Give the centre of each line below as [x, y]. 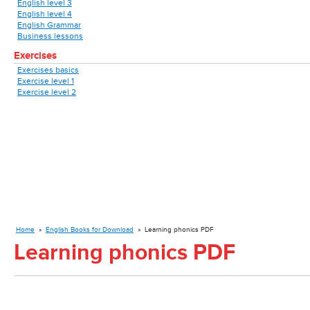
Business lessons [50, 36]
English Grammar [49, 25]
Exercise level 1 [46, 81]
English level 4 [45, 14]
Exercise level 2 [47, 92]
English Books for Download [90, 230]
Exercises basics [48, 70]
